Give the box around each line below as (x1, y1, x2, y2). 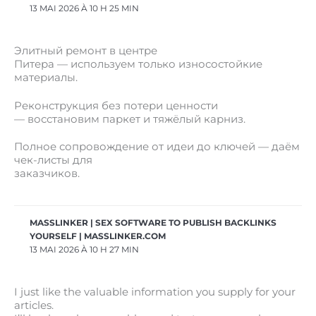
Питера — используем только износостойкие (14, 58, 262, 71)
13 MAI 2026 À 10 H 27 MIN (30, 244, 140, 255)
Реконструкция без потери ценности (14, 99, 218, 112)
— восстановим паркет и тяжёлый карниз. (14, 112, 245, 126)
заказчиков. (14, 167, 80, 181)
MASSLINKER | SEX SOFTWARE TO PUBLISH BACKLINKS (30, 217, 277, 228)
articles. (14, 298, 54, 312)
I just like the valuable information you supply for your (14, 285, 296, 298)
